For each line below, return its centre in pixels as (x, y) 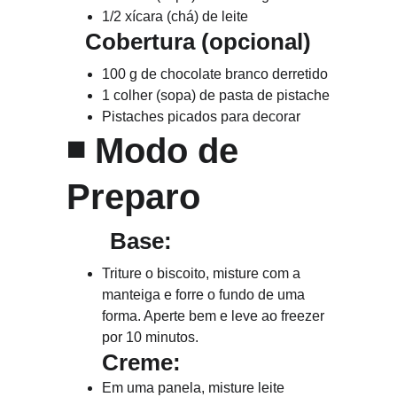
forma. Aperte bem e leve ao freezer (215, 316)
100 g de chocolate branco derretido (215, 74)
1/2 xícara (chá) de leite (175, 16)
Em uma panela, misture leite (195, 388)
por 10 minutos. (151, 337)
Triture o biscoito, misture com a (203, 273)
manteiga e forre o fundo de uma (206, 295)
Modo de (172, 151)
